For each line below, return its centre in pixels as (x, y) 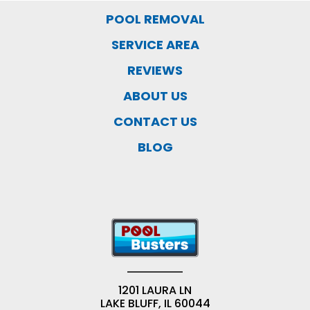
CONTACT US (155, 121)
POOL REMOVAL (155, 19)
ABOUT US (155, 96)
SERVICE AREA (155, 45)
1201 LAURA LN (155, 290)
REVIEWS (155, 70)
